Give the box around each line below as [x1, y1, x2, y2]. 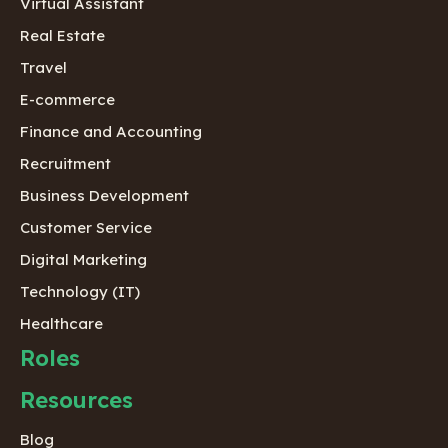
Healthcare [20, 314, 103, 334]
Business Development [20, 186, 189, 206]
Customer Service [20, 218, 152, 238]
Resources [20, 386, 133, 415]
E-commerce [20, 90, 115, 110]
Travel [20, 58, 67, 78]
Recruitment [20, 154, 111, 174]
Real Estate [20, 26, 105, 46]
